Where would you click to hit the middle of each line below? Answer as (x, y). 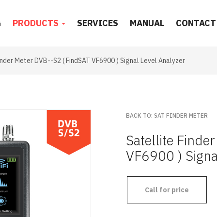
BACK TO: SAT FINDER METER (167, 116)
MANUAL (147, 23)
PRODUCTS (37, 23)
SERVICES (98, 23)
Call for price (167, 190)
